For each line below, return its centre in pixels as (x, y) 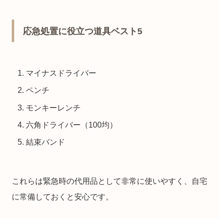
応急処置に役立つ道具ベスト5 (83, 31)
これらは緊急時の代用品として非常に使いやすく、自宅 (109, 181)
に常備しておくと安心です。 (63, 197)
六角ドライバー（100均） (72, 125)
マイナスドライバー (61, 73)
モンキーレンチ (54, 108)
